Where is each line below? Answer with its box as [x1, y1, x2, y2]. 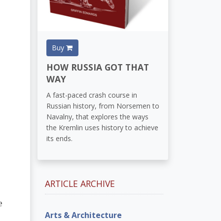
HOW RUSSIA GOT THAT [46, 61, 149, 73]
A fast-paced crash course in [46, 90, 137, 100]
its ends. [46, 134, 73, 144]
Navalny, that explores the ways [46, 112, 148, 122]
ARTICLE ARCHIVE [45, 177, 115, 189]
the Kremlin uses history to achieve [46, 123, 158, 133]
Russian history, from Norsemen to [46, 101, 159, 111]
